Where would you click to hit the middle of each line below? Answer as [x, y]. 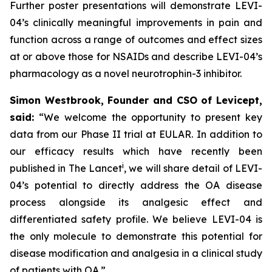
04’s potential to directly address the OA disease [136, 185]
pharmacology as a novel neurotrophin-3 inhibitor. [126, 73]
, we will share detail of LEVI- [193, 168]
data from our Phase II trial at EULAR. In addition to [136, 134]
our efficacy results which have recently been [136, 151]
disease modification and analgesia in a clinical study [136, 253]
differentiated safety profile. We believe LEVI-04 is [136, 219]
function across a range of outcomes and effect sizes [136, 39]
